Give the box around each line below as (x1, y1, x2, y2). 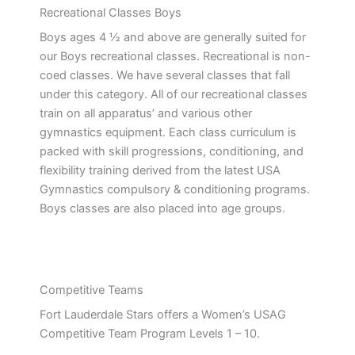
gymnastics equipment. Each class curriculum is (40, 125, 296, 139)
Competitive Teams (40, 283, 143, 298)
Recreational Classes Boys (40, 6, 181, 20)
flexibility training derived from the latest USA (40, 163, 281, 177)
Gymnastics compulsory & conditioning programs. (40, 182, 310, 197)
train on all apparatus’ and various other (40, 106, 252, 120)
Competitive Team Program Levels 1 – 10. (40, 326, 260, 342)
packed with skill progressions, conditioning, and (40, 144, 303, 158)
